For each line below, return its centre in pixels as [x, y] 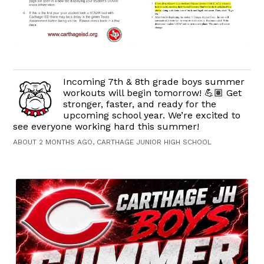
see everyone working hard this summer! [106, 127]
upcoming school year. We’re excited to [152, 115]
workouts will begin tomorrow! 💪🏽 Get [153, 93]
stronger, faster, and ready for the [140, 104]
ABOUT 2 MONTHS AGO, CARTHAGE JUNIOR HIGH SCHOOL [113, 142]
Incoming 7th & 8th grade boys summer [154, 82]
